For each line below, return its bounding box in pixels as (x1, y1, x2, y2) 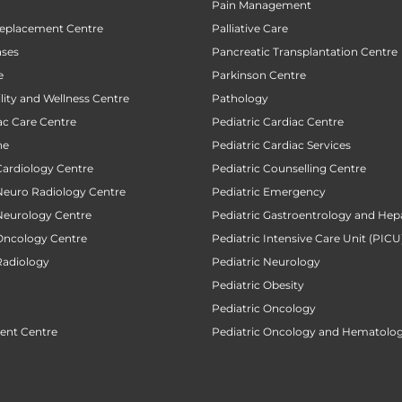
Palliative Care (212, 21, 288, 35)
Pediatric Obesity (212, 277, 304, 292)
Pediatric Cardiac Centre (212, 114, 344, 128)
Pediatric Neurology (212, 254, 320, 268)
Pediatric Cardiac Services (212, 137, 351, 152)
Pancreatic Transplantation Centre (212, 44, 398, 58)
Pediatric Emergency (212, 184, 326, 198)
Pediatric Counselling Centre (212, 161, 366, 175)
